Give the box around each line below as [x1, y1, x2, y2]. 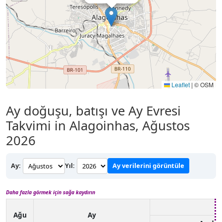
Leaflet [170, 80, 190, 89]
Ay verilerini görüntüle [112, 161, 184, 170]
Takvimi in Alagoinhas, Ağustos [6, 116, 190, 134]
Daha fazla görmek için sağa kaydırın [6, 188, 95, 196]
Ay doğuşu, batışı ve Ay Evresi [6, 102, 181, 119]
